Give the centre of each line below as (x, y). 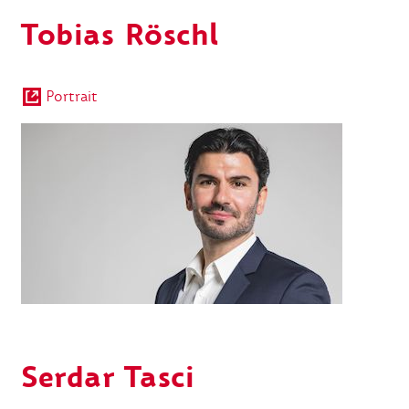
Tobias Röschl (120, 35)
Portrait (72, 96)
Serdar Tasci (108, 378)
